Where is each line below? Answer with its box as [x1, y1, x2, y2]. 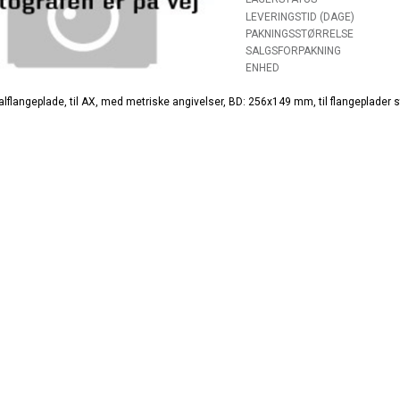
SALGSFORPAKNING [246, 45, 341, 58]
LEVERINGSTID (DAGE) [246, 11, 354, 24]
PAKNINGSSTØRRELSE [246, 28, 354, 41]
